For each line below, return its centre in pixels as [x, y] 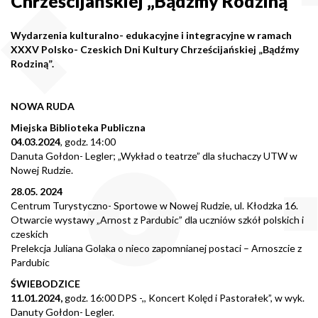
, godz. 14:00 [88, 141]
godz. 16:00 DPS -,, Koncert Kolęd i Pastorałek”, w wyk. [183, 297]
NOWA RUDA [43, 106]
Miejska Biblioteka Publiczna [78, 127]
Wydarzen [35, 35]
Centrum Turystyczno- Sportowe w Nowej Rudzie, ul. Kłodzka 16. [154, 205]
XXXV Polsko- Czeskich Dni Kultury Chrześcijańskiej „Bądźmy [155, 49]
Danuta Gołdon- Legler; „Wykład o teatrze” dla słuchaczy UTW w [154, 155]
